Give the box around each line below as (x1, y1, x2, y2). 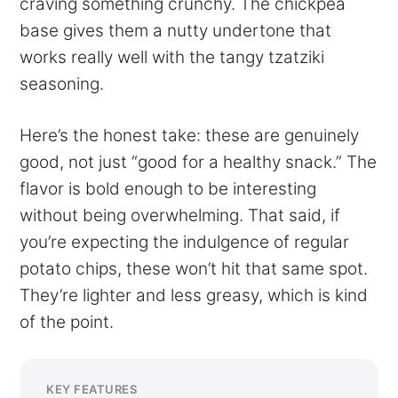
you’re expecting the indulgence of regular (20, 232, 349, 253)
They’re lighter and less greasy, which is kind (20, 285, 368, 306)
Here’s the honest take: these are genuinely (20, 125, 359, 147)
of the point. (20, 312, 114, 333)
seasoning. (20, 74, 104, 95)
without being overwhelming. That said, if (20, 205, 340, 227)
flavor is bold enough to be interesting (20, 179, 316, 200)
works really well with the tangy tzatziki (20, 47, 324, 68)
